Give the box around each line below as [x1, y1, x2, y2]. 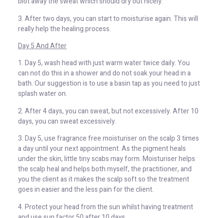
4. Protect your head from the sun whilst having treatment [18, 201, 193, 212]
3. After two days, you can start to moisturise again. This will [18, 13, 198, 24]
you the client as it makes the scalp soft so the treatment [18, 174, 189, 185]
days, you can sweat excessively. [18, 116, 116, 127]
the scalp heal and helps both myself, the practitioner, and [18, 164, 192, 175]
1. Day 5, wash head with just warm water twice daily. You [18, 58, 190, 69]
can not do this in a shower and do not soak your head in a [18, 68, 191, 79]
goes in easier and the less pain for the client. [18, 184, 154, 195]
